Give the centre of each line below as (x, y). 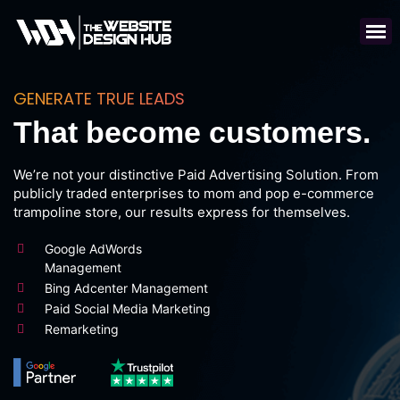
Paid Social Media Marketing (128, 308)
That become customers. (192, 132)
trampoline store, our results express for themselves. (182, 212)
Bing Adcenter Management (126, 288)
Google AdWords (93, 249)
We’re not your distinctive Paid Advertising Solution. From (196, 175)
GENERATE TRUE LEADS (99, 99)
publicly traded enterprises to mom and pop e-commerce (194, 193)
